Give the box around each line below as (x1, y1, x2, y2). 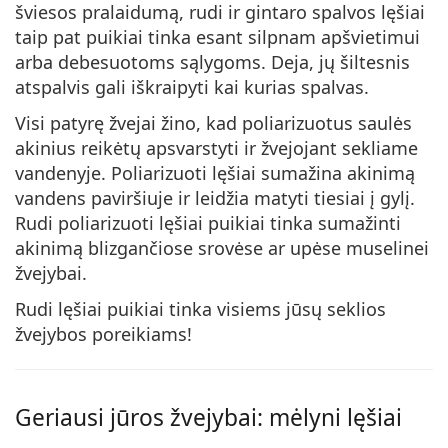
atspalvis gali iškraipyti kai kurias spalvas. (15, 75, 369, 100)
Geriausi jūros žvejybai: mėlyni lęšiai (15, 402, 402, 434)
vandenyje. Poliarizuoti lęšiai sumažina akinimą (15, 161, 415, 186)
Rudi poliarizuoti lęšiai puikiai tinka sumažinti (15, 211, 401, 236)
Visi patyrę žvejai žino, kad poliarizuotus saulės (15, 111, 412, 136)
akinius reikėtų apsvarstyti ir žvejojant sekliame (15, 136, 418, 161)
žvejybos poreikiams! (15, 322, 192, 347)
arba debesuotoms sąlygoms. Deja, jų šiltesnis (15, 50, 410, 75)
